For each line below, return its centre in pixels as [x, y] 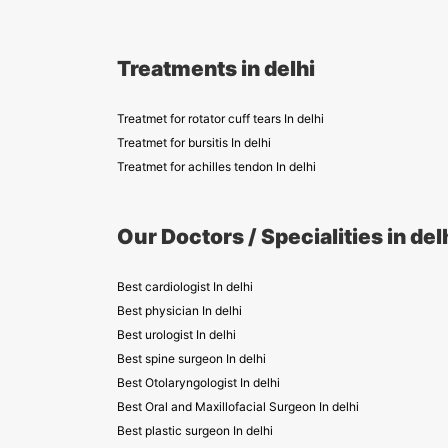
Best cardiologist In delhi [185, 286]
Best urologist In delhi [176, 334]
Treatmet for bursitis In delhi [194, 142]
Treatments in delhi [216, 68]
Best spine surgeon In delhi [191, 358]
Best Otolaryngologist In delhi [198, 382]
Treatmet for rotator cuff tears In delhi [220, 118]
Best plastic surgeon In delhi [195, 430]
